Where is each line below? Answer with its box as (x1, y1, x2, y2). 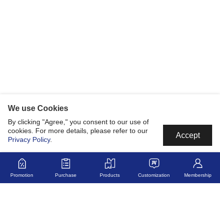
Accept (175, 131, 200, 139)
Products (100, 172, 120, 178)
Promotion (10, 172, 34, 178)
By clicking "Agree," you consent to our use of (8, 117, 149, 126)
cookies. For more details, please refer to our (8, 126, 148, 135)
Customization (138, 172, 170, 178)
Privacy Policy (8, 135, 50, 143)
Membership (184, 172, 212, 178)
